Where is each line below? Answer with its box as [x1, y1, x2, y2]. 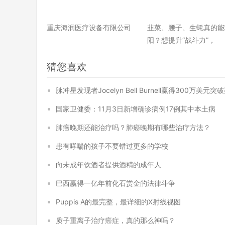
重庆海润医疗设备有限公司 [47, 23, 131, 32]
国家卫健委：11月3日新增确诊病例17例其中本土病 [56, 104, 215, 113]
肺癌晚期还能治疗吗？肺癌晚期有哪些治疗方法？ [56, 123, 210, 132]
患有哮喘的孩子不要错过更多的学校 [56, 142, 168, 150]
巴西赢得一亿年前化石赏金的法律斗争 [56, 179, 175, 187]
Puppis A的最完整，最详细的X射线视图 [56, 197, 181, 206]
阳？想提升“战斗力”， [147, 36, 216, 44]
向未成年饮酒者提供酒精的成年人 [56, 160, 161, 169]
